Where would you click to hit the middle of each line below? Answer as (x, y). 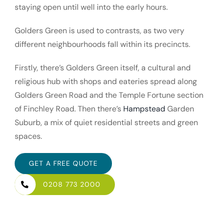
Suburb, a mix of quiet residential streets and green (106, 123)
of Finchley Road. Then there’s (69, 109)
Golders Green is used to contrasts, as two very (99, 31)
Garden (179, 109)
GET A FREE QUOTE (63, 164)
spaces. (28, 136)
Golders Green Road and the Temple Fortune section (109, 95)
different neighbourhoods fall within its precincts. (102, 44)
